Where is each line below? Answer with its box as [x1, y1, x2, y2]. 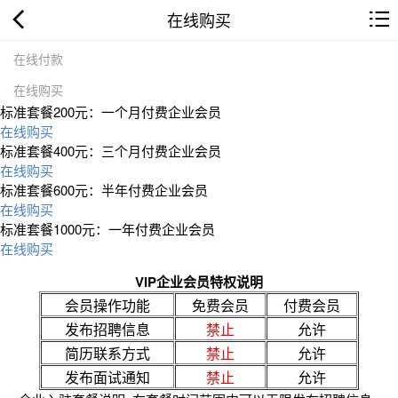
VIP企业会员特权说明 [135, 271, 263, 291]
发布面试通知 [65, 366, 150, 387]
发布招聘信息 [65, 318, 150, 339]
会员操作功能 [65, 294, 150, 315]
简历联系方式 [65, 342, 150, 363]
